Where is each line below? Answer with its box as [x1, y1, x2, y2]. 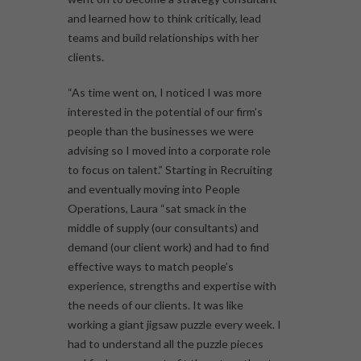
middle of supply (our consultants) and [68, 221, 259, 235]
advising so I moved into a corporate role [68, 143, 271, 158]
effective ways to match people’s [68, 259, 234, 274]
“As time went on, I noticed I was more [68, 85, 262, 100]
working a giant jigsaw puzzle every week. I [68, 317, 281, 332]
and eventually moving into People [68, 182, 240, 197]
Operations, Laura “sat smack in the [68, 201, 247, 216]
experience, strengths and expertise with [68, 279, 276, 293]
